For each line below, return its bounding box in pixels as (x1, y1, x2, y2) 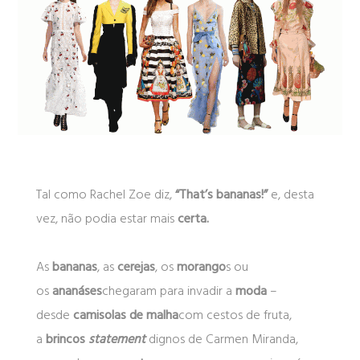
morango (176, 256, 226, 278)
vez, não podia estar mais (35, 208, 174, 230)
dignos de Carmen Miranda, (145, 329, 298, 350)
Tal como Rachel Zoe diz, (35, 184, 175, 206)
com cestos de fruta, (178, 305, 292, 326)
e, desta (267, 184, 314, 206)
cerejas (117, 256, 155, 278)
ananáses (51, 280, 102, 302)
